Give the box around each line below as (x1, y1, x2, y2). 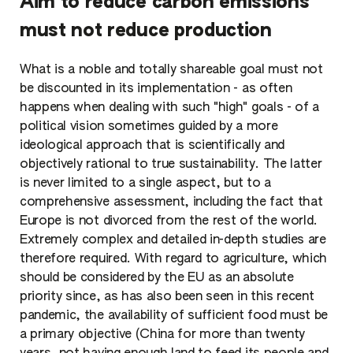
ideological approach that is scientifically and (20, 139, 284, 152)
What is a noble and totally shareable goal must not (20, 63, 323, 76)
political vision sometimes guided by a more (20, 120, 278, 133)
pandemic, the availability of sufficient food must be (20, 309, 329, 322)
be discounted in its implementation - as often (20, 82, 292, 95)
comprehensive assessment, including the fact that (20, 195, 323, 209)
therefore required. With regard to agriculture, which (20, 252, 328, 266)
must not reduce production (20, 21, 272, 40)
